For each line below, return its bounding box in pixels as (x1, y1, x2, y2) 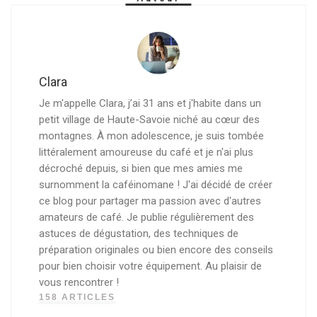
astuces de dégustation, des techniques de (38, 227, 238, 241)
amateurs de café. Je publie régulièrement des (38, 211, 254, 224)
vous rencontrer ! (38, 276, 119, 289)
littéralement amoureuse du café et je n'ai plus (38, 146, 253, 159)
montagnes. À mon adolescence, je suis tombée (38, 129, 264, 143)
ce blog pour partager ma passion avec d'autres (38, 195, 261, 208)
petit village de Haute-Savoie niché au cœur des (38, 113, 260, 127)
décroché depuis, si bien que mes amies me (38, 162, 243, 175)
